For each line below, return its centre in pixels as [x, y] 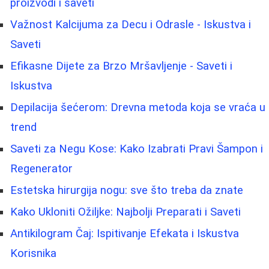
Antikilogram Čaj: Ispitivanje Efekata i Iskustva [125, 233]
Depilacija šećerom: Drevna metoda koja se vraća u [138, 107]
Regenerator [41, 168]
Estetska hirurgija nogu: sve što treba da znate [127, 190]
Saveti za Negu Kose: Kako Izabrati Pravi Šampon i [137, 149]
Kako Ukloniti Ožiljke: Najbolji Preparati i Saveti [125, 212]
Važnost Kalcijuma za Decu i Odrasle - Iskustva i [131, 24]
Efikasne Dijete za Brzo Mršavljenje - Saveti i [121, 66]
